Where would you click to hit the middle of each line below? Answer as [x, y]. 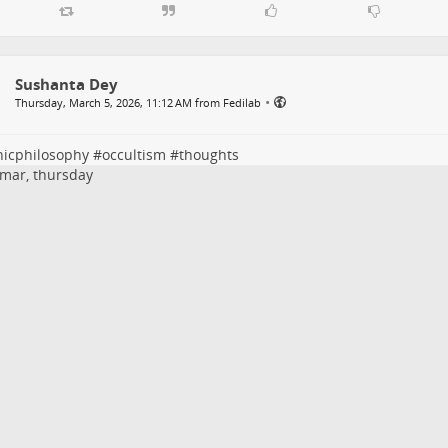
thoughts [208, 155]
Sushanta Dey [66, 84]
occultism [133, 155]
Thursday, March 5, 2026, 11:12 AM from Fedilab [137, 103]
